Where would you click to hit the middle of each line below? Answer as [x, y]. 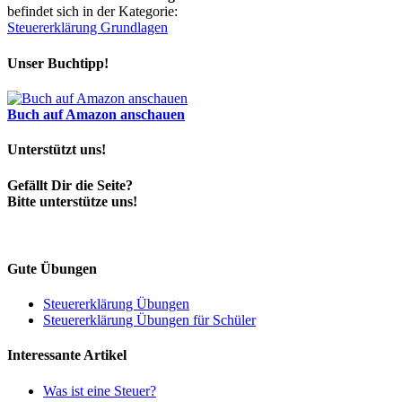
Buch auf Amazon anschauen [96, 114]
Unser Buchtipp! [58, 63]
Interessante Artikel [67, 355]
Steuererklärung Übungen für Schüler [149, 320]
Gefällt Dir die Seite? [70, 185]
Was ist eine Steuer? [100, 390]
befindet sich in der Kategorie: [92, 12]
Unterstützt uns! [57, 150]
